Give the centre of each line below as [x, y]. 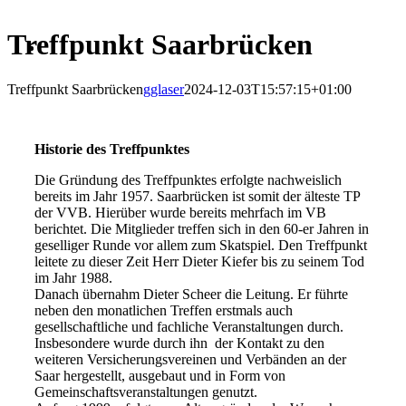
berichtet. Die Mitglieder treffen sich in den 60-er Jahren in [202, 228]
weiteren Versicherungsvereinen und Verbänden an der [190, 359]
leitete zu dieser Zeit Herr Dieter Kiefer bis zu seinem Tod [199, 261]
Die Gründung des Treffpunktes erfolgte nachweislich [188, 179]
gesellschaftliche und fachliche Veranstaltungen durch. [189, 326]
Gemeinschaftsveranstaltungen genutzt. [146, 391]
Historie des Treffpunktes [112, 149]
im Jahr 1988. [73, 277]
